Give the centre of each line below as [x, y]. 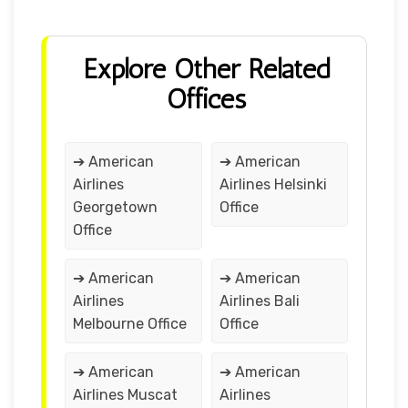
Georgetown [115, 207]
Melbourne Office [130, 323]
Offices [206, 99]
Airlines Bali [259, 301]
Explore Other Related [206, 69]
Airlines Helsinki [273, 184]
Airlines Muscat [125, 394]
